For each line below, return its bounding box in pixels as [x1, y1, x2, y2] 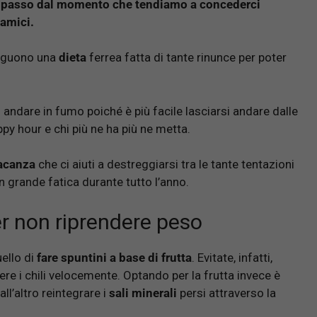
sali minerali [106, 285, 177, 300]
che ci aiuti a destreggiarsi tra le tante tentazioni [35, 157, 294, 172]
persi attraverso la [177, 285, 276, 300]
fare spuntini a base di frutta [37, 250, 192, 265]
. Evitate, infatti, [192, 250, 272, 265]
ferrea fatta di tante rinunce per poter [86, 50, 287, 65]
